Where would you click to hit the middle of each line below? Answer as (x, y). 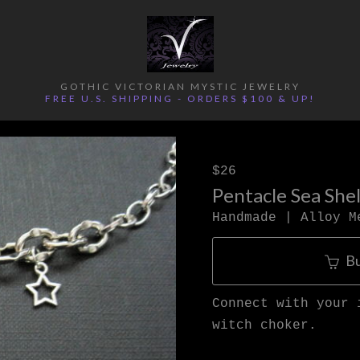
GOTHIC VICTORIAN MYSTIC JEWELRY (180, 86)
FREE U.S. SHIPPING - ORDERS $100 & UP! (180, 98)
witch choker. (264, 326)
